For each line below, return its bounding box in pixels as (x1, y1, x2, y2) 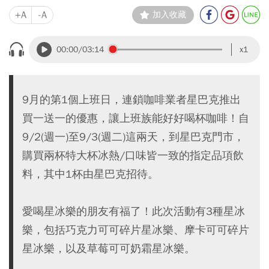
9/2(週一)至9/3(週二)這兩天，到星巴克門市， (22, 129, 244, 144)
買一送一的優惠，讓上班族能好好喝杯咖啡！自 (22, 110, 249, 125)
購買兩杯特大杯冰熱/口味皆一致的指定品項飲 (22, 148, 244, 162)
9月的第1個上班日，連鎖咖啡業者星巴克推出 (22, 92, 241, 106)
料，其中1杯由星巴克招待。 (22, 166, 159, 181)
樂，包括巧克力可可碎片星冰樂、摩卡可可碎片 (22, 222, 249, 237)
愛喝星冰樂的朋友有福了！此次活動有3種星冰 (22, 204, 245, 218)
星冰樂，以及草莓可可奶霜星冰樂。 (22, 241, 195, 255)
